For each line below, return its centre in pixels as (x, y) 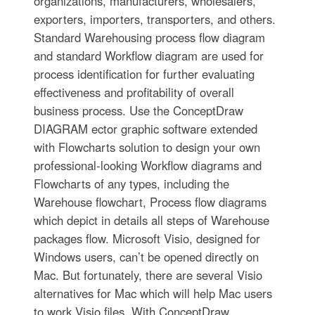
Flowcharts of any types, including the (131, 183)
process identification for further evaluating (144, 73)
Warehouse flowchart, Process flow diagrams (150, 201)
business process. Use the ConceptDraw (138, 110)
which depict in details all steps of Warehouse (151, 220)
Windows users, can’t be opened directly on (146, 256)
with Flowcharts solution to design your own (147, 147)
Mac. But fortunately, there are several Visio (148, 275)
